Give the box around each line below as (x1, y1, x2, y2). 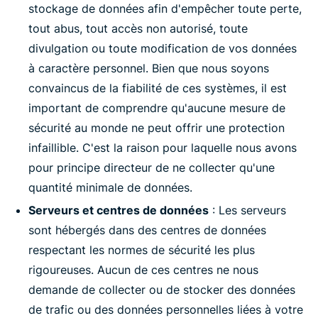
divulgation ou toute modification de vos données (28, 41, 297, 55)
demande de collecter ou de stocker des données (28, 283, 295, 297)
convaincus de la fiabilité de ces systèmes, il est (28, 81, 287, 95)
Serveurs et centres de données (28, 203, 209, 217)
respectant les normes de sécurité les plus (28, 243, 255, 257)
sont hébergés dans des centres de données (28, 223, 266, 237)
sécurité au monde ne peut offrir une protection (28, 121, 285, 135)
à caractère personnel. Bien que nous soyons (28, 61, 269, 75)
